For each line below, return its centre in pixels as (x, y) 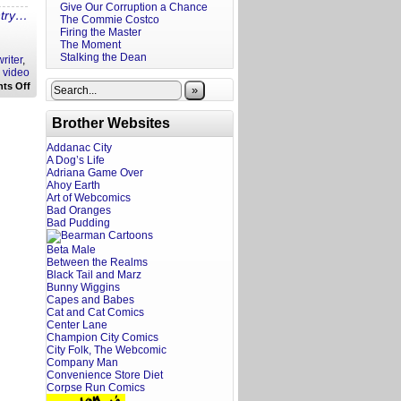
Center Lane (77, 325)
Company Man (82, 363)
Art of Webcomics (89, 198)
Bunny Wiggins (83, 287)
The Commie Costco (110, 20)
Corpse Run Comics (96, 388)
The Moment (90, 45)
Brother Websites (111, 123)
